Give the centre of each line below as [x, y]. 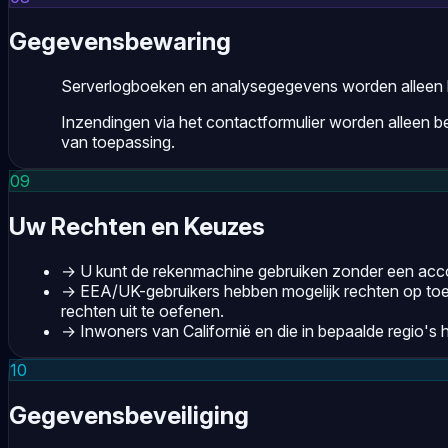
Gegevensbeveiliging [129, 416]
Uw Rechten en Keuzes [137, 227]
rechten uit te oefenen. [142, 311]
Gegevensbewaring [120, 42]
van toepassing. [118, 142]
